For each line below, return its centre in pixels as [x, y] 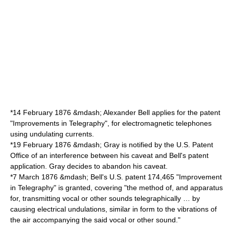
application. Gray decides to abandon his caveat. [89, 166]
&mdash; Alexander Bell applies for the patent [146, 112]
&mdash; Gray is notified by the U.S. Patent [142, 145]
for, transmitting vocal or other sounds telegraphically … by [105, 198]
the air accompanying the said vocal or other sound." [95, 220]
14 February [33, 112]
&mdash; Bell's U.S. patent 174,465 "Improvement [140, 177]
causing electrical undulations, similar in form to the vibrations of [113, 209]
